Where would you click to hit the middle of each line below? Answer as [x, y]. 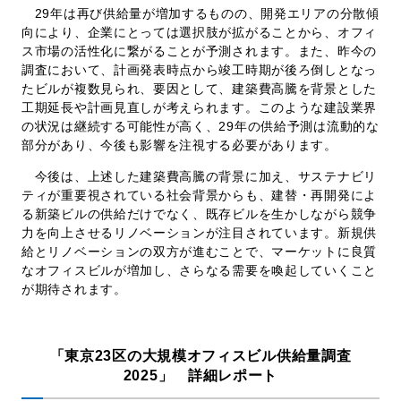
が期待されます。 [74, 289]
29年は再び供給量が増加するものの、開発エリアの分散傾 [200, 13]
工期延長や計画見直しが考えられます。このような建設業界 [199, 107]
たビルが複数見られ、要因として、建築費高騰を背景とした [199, 88]
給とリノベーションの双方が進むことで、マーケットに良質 [199, 251]
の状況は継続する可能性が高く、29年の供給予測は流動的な [200, 126]
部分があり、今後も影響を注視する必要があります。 [179, 145]
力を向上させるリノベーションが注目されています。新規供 [199, 232]
